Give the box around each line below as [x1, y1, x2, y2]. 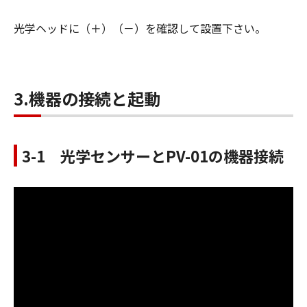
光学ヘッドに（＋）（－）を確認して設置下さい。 [14, 19, 266, 36]
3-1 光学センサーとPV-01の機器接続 [22, 144, 284, 167]
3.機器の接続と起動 [14, 86, 160, 110]
